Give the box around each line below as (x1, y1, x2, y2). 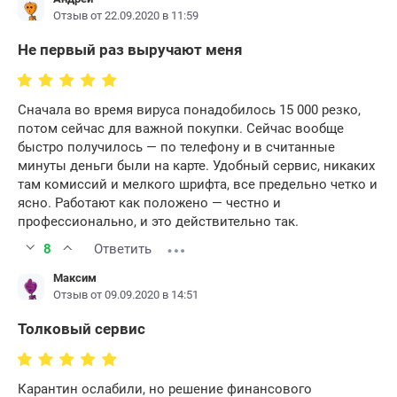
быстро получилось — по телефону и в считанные (18, 139, 335, 156)
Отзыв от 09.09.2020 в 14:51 (53, 288, 198, 302)
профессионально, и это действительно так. (18, 214, 299, 230)
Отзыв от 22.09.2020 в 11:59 (53, 9, 198, 23)
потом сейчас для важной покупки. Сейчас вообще (18, 121, 344, 137)
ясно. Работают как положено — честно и (18, 195, 281, 212)
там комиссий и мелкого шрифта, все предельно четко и (18, 176, 378, 193)
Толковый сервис (18, 320, 145, 339)
